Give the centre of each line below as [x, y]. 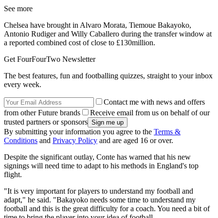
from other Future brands [42, 113]
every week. [23, 85]
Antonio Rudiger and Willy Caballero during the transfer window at [108, 34]
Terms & [167, 132]
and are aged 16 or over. [135, 141]
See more [18, 9]
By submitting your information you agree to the [79, 132]
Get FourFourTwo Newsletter [50, 59]
